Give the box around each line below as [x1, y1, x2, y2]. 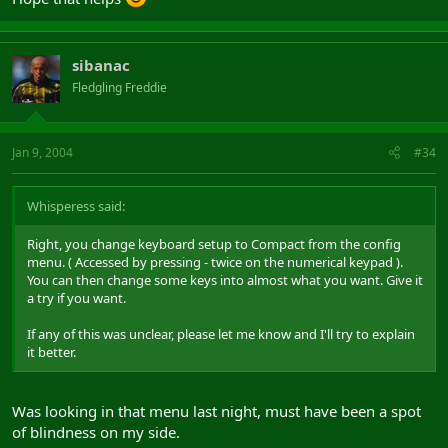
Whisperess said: [27, 197, 125, 215]
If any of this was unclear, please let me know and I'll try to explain [27, 325, 415, 343]
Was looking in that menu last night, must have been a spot [12, 400, 421, 421]
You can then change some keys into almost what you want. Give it [27, 271, 423, 289]
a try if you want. [27, 289, 126, 307]
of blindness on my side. [12, 421, 180, 442]
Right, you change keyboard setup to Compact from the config [27, 235, 401, 253]
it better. [27, 343, 76, 361]
